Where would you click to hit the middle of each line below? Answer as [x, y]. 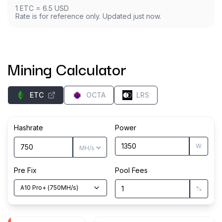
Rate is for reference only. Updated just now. [88, 16]
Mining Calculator [67, 69]
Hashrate [28, 128]
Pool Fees [131, 170]
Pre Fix [25, 170]
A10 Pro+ [33, 188]
